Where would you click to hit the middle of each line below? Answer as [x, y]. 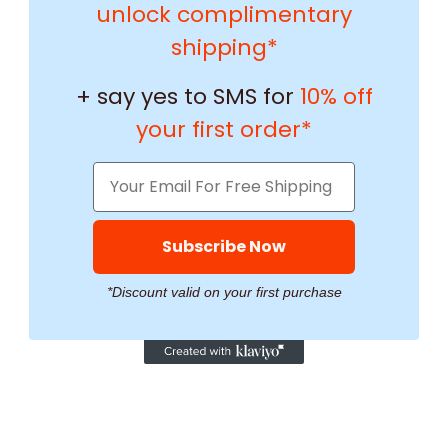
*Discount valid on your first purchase [224, 291]
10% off [336, 96]
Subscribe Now [224, 246]
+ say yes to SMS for [184, 96]
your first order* [224, 129]
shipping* [224, 47]
